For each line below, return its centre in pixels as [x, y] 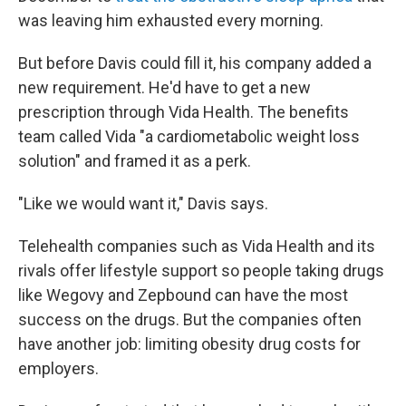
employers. [58, 368]
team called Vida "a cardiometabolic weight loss [189, 136]
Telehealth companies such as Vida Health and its [197, 246]
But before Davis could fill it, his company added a [195, 63]
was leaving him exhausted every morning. [171, 20]
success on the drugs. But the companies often [190, 319]
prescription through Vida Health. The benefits [184, 112]
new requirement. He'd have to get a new [164, 87]
